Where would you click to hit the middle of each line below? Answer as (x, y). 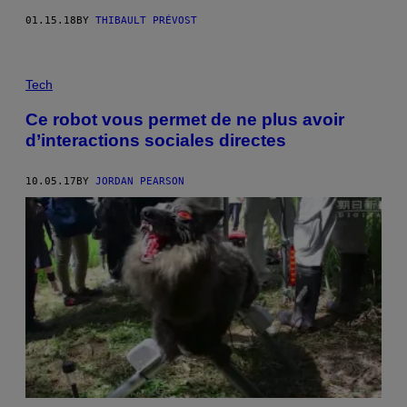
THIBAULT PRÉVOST (146, 21)
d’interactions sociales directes (156, 140)
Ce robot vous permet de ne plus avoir (185, 119)
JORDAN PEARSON (140, 181)
